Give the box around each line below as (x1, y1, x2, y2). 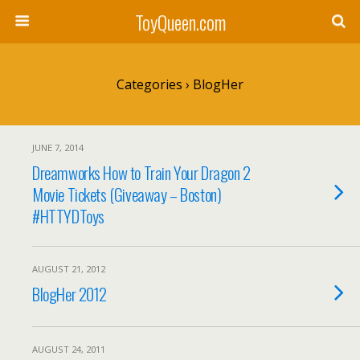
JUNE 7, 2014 (32, 141, 84, 153)
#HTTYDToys (32, 203, 104, 228)
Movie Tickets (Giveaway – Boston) (32, 182, 222, 207)
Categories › (117, 76, 190, 93)
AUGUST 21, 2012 (32, 263, 105, 275)
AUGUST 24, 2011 (32, 343, 105, 355)
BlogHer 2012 (32, 281, 108, 306)
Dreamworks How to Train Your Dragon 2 (32, 160, 251, 185)
